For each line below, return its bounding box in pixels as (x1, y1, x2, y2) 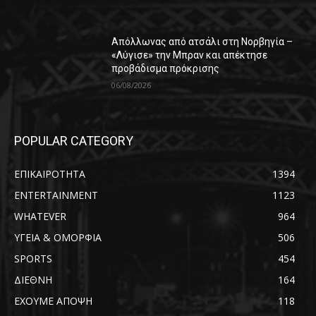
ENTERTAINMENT (14, 188, 98, 202)
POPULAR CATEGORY (14, 133, 133, 149)
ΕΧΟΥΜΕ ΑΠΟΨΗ (14, 294, 92, 308)
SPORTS (14, 252, 52, 266)
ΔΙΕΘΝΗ (14, 273, 52, 287)
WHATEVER (14, 209, 66, 224)
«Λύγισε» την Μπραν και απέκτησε (111, 49, 268, 61)
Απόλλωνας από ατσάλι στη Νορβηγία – (111, 36, 293, 48)
